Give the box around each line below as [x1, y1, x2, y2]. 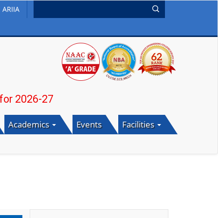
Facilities [122, 119, 156, 130]
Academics [8, 119, 51, 130]
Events [76, 119, 102, 130]
